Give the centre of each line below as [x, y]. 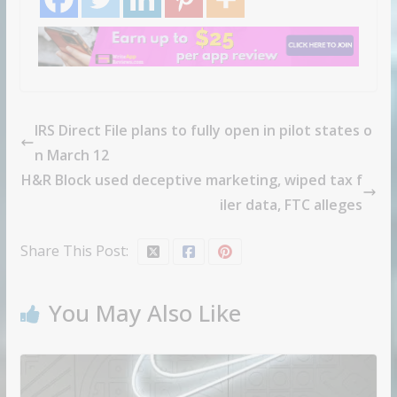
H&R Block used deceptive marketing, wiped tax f [192, 180]
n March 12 [71, 156]
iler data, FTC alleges [292, 205]
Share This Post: [74, 251]
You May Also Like [144, 313]
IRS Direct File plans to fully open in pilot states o [203, 131]
